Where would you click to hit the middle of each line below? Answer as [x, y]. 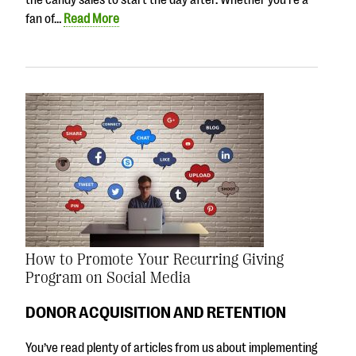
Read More [91, 19]
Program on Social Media [108, 277]
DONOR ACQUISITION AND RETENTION [156, 313]
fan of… [44, 19]
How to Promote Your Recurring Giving [155, 259]
